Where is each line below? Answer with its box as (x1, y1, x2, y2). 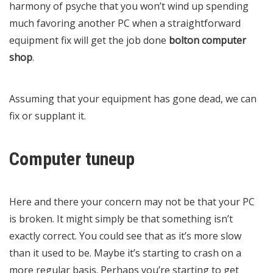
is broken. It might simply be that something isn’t (9, 211, 233, 225)
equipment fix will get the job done (9, 33, 169, 47)
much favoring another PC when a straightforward (9, 16, 241, 30)
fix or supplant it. (9, 108, 86, 122)
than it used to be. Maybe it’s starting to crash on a (9, 246, 241, 260)
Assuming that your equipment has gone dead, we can (9, 91, 257, 105)
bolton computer (169, 33, 246, 47)
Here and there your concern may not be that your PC (9, 194, 255, 208)
